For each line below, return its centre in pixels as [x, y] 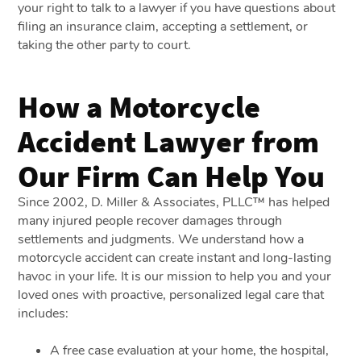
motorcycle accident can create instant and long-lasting [175, 257]
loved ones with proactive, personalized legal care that [171, 295]
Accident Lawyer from [169, 141]
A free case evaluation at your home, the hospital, [190, 350]
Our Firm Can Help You [172, 175]
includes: [44, 313]
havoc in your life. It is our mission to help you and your [175, 276]
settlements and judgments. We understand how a [161, 239]
